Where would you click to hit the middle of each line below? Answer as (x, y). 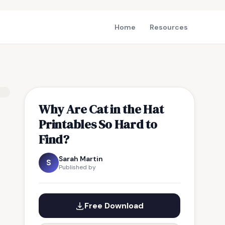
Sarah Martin (81, 159)
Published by (77, 167)
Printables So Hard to (98, 124)
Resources (169, 27)
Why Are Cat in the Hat (101, 109)
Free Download (114, 206)
